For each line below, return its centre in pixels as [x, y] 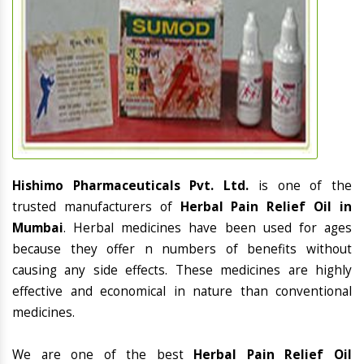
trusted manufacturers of [96, 207]
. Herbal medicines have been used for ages [208, 228]
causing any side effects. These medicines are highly [182, 271]
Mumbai [38, 228]
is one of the [305, 186]
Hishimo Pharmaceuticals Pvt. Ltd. [135, 186]
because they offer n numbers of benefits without [182, 249]
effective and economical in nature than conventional [182, 292]
